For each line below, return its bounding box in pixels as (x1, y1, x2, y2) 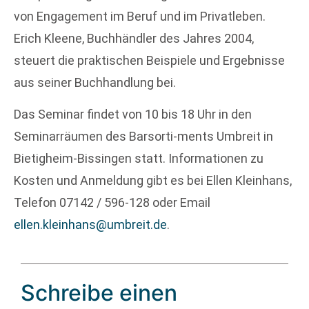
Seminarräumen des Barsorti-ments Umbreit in (14, 129, 273, 144)
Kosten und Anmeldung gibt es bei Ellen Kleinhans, (14, 173, 292, 188)
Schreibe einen (21, 279, 177, 306)
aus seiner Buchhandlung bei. (14, 74, 176, 90)
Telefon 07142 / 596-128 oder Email (14, 195, 210, 210)
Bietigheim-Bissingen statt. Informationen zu (14, 151, 263, 166)
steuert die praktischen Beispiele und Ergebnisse (14, 52, 285, 68)
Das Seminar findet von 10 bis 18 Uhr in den (14, 107, 252, 122)
